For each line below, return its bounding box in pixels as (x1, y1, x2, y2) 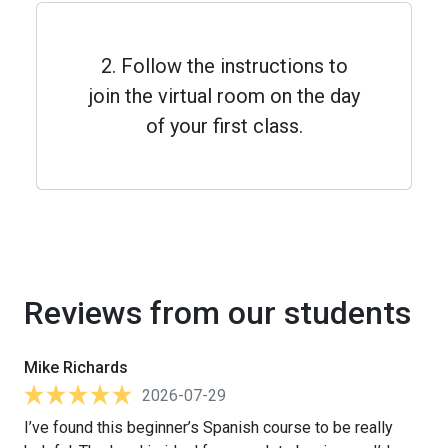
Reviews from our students (24, 293, 411, 332)
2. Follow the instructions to (100, 53, 348, 78)
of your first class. (145, 113, 303, 138)
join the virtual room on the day (88, 83, 360, 108)
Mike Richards (24, 357, 128, 377)
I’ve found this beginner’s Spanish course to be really (24, 417, 393, 437)
